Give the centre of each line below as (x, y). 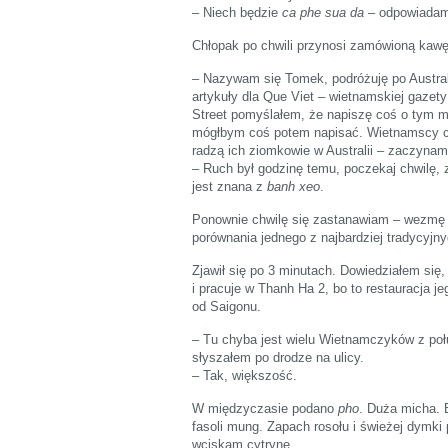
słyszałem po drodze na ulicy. (278, 357)
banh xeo (293, 186)
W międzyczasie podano (265, 408)
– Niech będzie (237, 12)
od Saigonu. (226, 306)
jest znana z (229, 186)
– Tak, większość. (244, 375)
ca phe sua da (323, 12)
